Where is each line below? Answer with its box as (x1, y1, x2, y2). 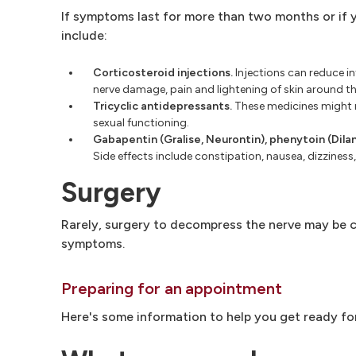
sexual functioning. (93, 115, 189, 130)
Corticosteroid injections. (93, 65, 233, 79)
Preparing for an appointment (61, 278, 282, 298)
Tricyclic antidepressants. (93, 99, 232, 113)
